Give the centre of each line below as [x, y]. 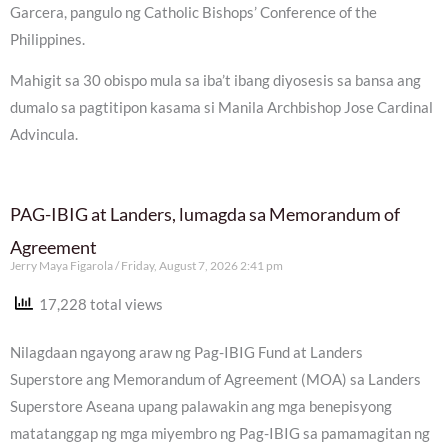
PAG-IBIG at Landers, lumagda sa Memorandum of [205, 213]
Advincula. [44, 135]
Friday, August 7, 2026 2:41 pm [201, 265]
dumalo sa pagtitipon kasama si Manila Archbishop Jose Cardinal [221, 108]
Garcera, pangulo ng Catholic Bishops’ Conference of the [193, 12]
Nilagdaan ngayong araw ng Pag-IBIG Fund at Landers [186, 353]
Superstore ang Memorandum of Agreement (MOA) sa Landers [215, 380]
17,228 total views [98, 304]
